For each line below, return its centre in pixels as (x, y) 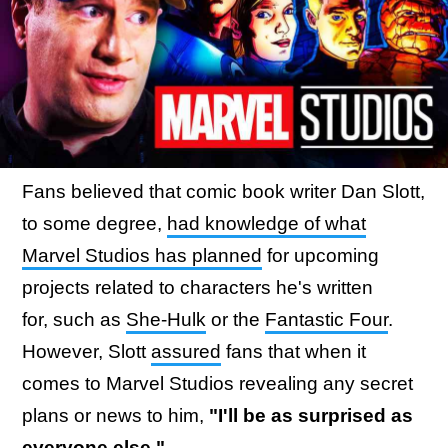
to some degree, (94, 223)
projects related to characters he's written (197, 287)
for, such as (74, 319)
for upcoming (320, 255)
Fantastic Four (326, 319)
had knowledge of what (266, 223)
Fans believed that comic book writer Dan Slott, (223, 191)
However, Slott (86, 351)
